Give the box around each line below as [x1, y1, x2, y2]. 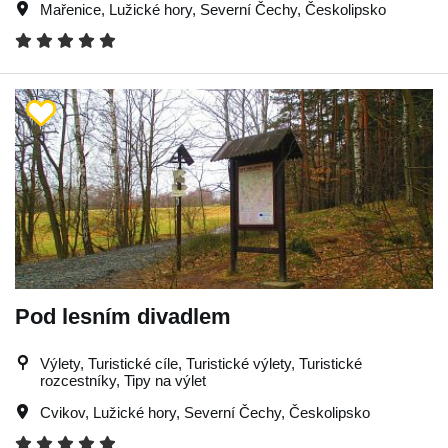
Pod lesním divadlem [15, 304, 231, 329]
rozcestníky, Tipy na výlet [40, 372, 206, 389]
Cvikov [40, 404, 85, 421]
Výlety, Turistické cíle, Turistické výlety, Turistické [40, 355, 362, 372]
